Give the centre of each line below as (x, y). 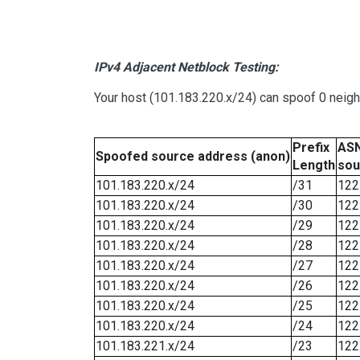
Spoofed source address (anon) (193, 157)
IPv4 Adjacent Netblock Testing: (186, 67)
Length (314, 166)
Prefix (311, 148)
